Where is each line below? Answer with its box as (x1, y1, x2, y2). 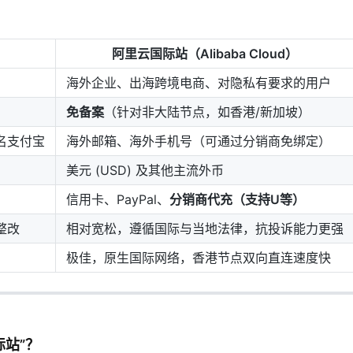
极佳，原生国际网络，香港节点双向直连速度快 (66, 250, 331, 266)
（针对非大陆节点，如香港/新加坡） (104, 104, 310, 120)
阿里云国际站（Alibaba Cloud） (112, 46, 298, 61)
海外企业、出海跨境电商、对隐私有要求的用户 (66, 75, 331, 91)
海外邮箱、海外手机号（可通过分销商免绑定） (66, 133, 331, 149)
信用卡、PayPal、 (66, 191, 169, 207)
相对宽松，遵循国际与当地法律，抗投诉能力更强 (66, 221, 344, 236)
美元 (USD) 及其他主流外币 (66, 162, 224, 178)
